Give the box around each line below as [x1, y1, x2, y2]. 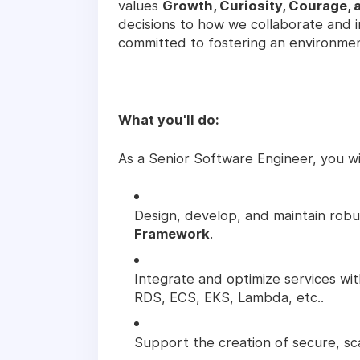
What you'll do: [118, 111, 219, 128]
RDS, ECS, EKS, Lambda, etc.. [134, 288, 324, 305]
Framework [134, 225, 210, 242]
